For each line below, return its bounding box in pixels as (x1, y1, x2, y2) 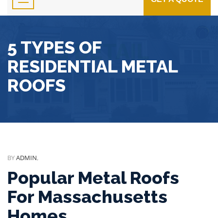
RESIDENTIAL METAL (7, 56, 178, 76)
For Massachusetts (7, 186, 167, 207)
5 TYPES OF (7, 37, 101, 57)
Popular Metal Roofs (7, 167, 179, 188)
